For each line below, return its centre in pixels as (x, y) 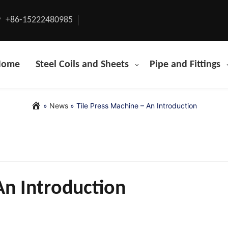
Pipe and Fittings (185, 65)
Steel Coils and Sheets (82, 65)
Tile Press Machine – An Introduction (137, 106)
